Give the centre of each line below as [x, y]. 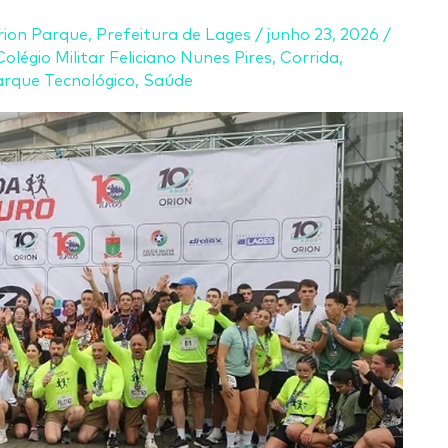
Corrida [309, 57]
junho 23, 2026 [325, 34]
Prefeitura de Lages [173, 34]
